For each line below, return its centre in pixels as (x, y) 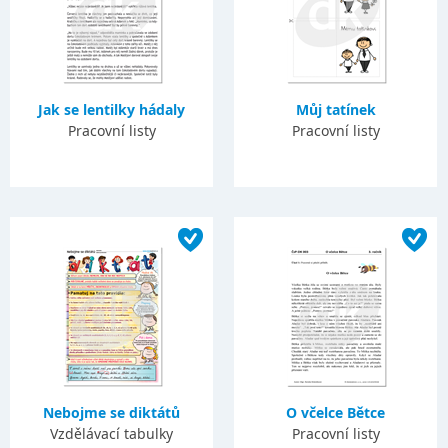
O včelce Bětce (336, 412)
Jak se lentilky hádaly (112, 109)
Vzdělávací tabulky (112, 433)
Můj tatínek (335, 109)
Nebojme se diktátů (112, 412)
